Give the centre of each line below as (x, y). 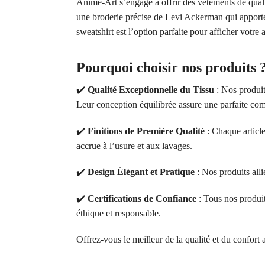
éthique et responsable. (118, 213)
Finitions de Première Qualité (146, 131)
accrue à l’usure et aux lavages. (134, 146)
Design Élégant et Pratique (141, 172)
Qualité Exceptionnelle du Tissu (151, 90)
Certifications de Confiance (142, 198)
